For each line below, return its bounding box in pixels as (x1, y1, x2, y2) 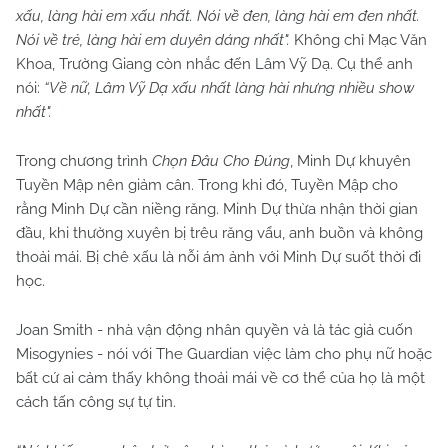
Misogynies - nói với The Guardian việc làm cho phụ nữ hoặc (16, 345, 432, 364)
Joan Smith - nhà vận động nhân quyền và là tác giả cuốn (16, 321, 413, 340)
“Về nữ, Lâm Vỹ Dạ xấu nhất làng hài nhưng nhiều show (44, 79, 414, 98)
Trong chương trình (16, 152, 152, 171)
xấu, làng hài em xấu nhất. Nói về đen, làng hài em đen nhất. (16, 7, 420, 26)
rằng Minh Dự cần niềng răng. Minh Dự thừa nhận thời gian (16, 200, 418, 219)
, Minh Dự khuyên (290, 152, 411, 171)
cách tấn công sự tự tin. (16, 393, 176, 412)
